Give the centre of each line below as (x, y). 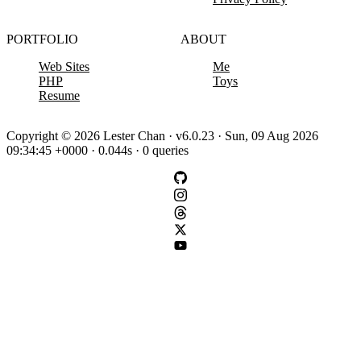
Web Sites (64, 67)
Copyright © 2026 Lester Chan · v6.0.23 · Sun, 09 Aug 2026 (162, 136)
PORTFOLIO (42, 39)
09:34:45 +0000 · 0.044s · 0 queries (98, 151)
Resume (59, 96)
